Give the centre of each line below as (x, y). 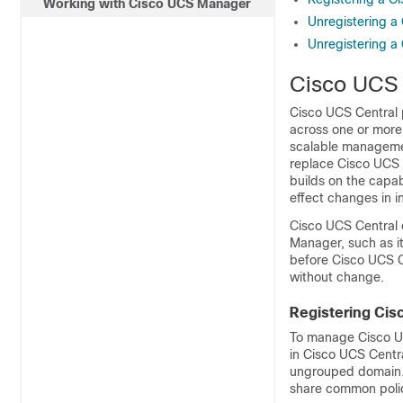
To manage (324, 337)
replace (313, 164)
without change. (337, 277)
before (311, 260)
